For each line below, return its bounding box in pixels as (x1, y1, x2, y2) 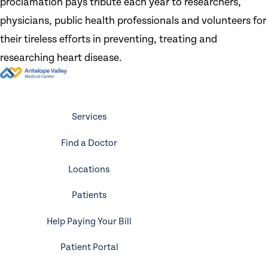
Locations (68, 164, 111, 175)
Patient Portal (60, 242, 118, 253)
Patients (71, 190, 107, 201)
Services (71, 112, 107, 123)
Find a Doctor (61, 138, 118, 149)
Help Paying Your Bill (47, 216, 132, 227)
